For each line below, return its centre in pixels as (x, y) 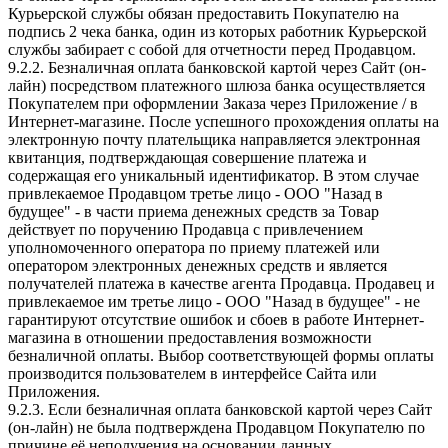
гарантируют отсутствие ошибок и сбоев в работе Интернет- (216, 319)
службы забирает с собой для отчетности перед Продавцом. (212, 49)
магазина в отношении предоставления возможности (190, 337)
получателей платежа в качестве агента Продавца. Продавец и (221, 283)
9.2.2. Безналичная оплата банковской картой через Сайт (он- (217, 67)
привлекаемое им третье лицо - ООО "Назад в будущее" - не (214, 301)
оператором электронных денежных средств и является (197, 265)
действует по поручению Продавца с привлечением (185, 229)
